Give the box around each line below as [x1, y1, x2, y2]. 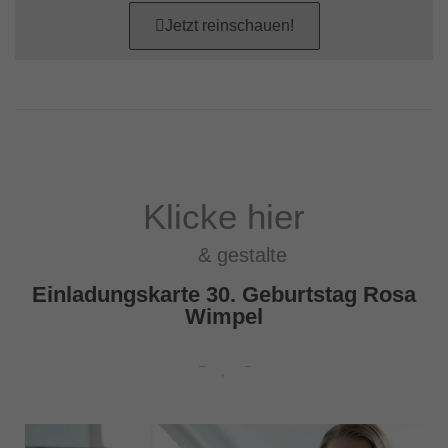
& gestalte [161, 244, 287, 267]
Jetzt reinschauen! [164, 17, 294, 35]
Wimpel [185, 304, 263, 330]
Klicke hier [143, 197, 305, 237]
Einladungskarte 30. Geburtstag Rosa [32, 282, 416, 308]
